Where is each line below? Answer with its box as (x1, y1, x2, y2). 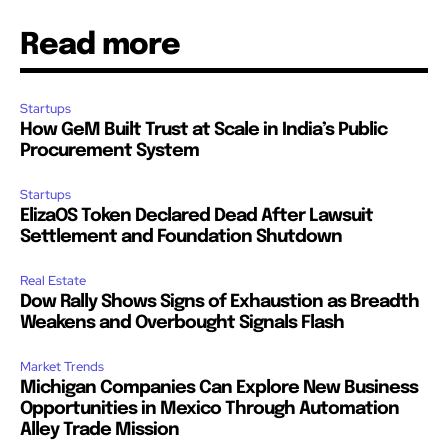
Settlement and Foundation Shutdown (20, 228, 342, 247)
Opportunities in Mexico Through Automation (20, 400, 399, 419)
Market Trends (20, 358, 104, 376)
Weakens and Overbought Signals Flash (20, 314, 344, 333)
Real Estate (20, 272, 86, 290)
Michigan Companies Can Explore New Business (20, 379, 418, 398)
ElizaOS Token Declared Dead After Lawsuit (20, 207, 373, 226)
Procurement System (20, 142, 199, 161)
